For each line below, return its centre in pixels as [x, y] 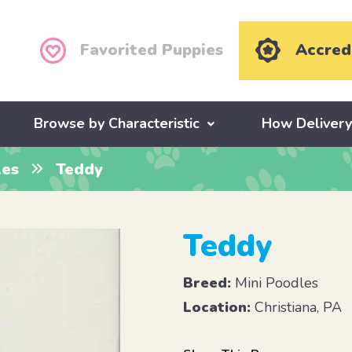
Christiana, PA [297, 308]
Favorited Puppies [152, 50]
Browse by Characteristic [117, 124]
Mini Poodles [275, 283]
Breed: [207, 283]
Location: [217, 308]
